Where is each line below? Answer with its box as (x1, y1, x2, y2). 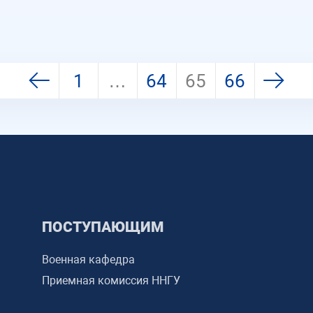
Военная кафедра (41, 253, 135, 266)
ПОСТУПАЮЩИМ (41, 219, 163, 235)
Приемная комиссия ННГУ (41, 274, 180, 287)
